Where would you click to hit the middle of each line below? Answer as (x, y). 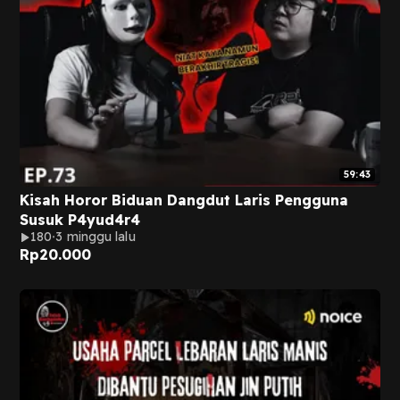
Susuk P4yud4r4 (80, 220)
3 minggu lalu (96, 237)
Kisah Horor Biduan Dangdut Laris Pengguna (184, 200)
